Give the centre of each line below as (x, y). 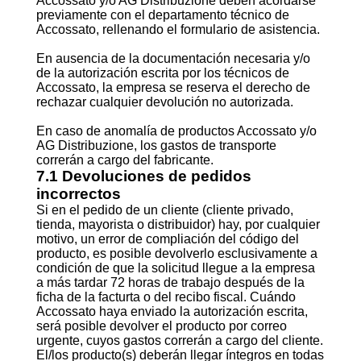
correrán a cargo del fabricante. (124, 160)
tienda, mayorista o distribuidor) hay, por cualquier (178, 224)
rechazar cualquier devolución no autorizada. (164, 102)
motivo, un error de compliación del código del (167, 239)
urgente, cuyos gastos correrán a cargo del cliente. (179, 340)
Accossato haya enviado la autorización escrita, (172, 311)
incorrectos (78, 194)
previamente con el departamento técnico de (162, 15)
